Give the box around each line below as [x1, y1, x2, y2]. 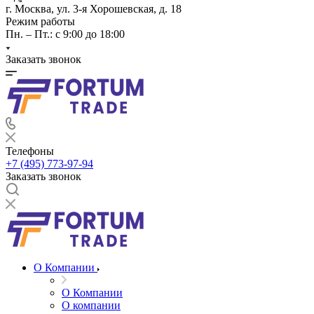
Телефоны [6, 145, 54, 157]
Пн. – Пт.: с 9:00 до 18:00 [6, 28, 125, 40]
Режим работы [6, 15, 75, 27]
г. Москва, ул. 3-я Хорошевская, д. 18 [6, 3, 182, 15]
